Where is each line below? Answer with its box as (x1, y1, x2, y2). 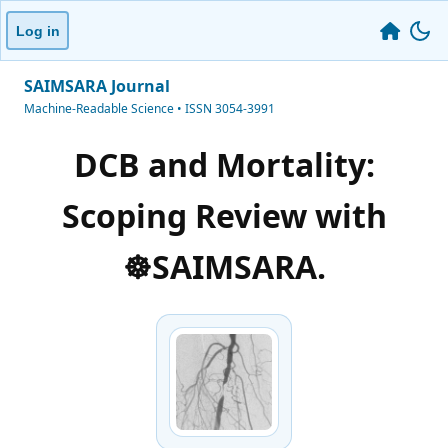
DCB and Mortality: (73, 143, 375, 187)
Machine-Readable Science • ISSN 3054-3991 (24, 100, 275, 117)
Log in (15, 22, 60, 39)
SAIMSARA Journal (24, 75, 170, 97)
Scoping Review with (61, 194, 387, 238)
